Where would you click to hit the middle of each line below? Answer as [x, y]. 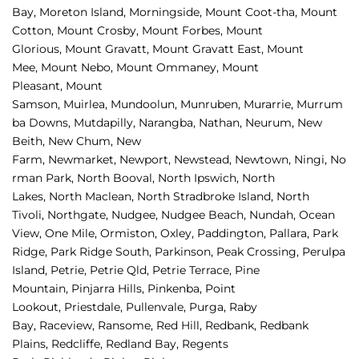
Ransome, [127, 326]
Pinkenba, [176, 289]
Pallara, [291, 234]
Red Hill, [181, 326]
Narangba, [169, 123]
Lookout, [38, 307]
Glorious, [38, 49]
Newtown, [264, 160]
